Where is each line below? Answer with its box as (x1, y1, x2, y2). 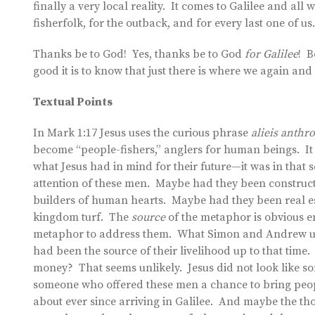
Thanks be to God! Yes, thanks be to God (33, 47, 245, 61)
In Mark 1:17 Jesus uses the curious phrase (33, 126, 251, 140)
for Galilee (245, 47, 298, 61)
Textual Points (33, 95, 112, 109)
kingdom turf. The (33, 210, 131, 224)
